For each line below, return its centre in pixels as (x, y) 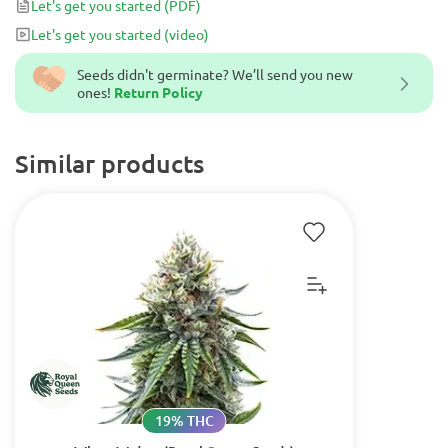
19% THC (184, 420)
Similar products (109, 163)
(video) (186, 34)
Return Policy (158, 92)
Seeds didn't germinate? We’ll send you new (215, 74)
